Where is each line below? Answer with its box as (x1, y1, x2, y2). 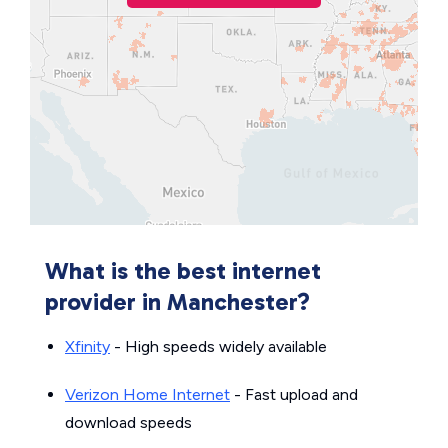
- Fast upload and (230, 385, 358, 404)
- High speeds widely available (110, 337, 327, 356)
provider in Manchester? (45, 287, 310, 316)
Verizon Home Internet (65, 385, 230, 404)
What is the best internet (45, 256, 321, 285)
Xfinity (65, 337, 110, 356)
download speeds (65, 413, 192, 432)
